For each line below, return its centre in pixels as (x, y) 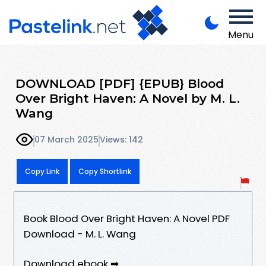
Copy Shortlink (105, 171)
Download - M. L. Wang (80, 234)
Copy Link (42, 171)
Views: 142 (121, 140)
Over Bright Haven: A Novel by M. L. (128, 98)
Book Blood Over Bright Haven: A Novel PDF (127, 218)
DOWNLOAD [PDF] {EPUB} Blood (120, 83)
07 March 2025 (66, 140)
